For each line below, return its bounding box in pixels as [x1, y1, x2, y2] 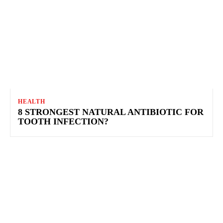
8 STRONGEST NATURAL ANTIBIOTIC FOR [18, 107, 204, 117]
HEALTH [18, 98, 45, 106]
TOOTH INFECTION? [18, 116, 109, 127]
